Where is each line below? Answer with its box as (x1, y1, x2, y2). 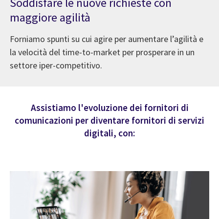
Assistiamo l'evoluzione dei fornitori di (30, 101, 189, 113)
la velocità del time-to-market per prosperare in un (10, 46, 195, 58)
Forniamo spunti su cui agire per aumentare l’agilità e (10, 33, 203, 44)
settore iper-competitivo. (10, 59, 102, 71)
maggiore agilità (10, 9, 90, 25)
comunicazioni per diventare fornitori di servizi (15, 114, 204, 126)
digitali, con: (84, 127, 135, 139)
